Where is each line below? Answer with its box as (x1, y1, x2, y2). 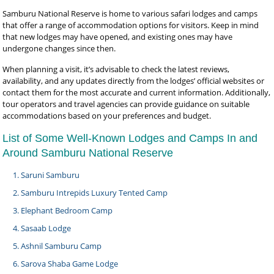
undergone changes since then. (2, 43, 116, 54)
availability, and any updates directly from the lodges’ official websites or (2, 75, 265, 86)
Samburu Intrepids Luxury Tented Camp (21, 187, 168, 198)
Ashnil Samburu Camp (21, 240, 102, 251)
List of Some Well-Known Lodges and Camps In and (2, 132, 258, 144)
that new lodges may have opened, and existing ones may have (2, 31, 233, 42)
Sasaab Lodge (21, 223, 72, 234)
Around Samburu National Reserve (2, 147, 174, 159)
